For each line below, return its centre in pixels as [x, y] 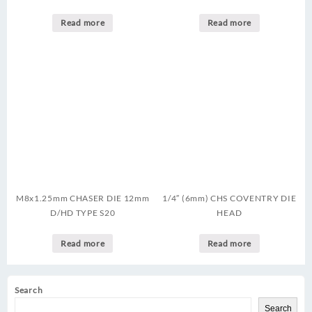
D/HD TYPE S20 [83, 213]
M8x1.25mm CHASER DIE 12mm [83, 198]
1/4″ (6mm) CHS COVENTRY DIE [229, 198]
